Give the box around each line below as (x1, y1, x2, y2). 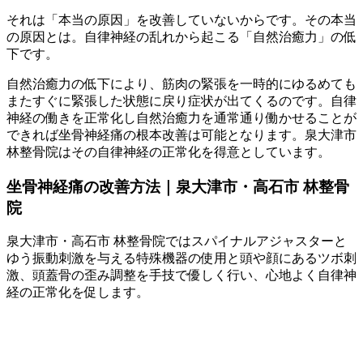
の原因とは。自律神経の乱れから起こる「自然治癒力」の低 (6, 29, 357, 44)
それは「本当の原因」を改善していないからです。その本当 (6, 12, 357, 27)
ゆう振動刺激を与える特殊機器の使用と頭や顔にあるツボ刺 (6, 251, 357, 266)
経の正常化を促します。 (6, 285, 149, 300)
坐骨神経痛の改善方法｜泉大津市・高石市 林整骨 (6, 177, 349, 195)
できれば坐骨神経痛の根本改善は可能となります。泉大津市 (6, 127, 357, 142)
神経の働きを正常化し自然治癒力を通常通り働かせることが (6, 110, 357, 125)
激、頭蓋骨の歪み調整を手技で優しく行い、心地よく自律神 (6, 268, 357, 283)
